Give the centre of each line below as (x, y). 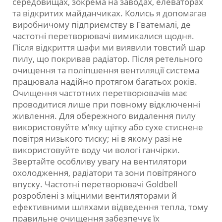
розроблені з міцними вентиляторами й (95, 196)
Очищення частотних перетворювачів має (100, 93)
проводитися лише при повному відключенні (106, 105)
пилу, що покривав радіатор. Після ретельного (108, 59)
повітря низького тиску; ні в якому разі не (97, 139)
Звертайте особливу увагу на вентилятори (100, 162)
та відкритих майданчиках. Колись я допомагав (110, 13)
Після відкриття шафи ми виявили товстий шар (109, 48)
